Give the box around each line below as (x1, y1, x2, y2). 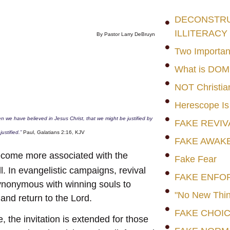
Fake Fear (174, 154, 217, 165)
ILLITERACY (174, 28, 227, 39)
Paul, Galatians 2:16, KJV (23, 129, 85, 135)
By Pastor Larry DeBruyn (96, 31, 155, 37)
